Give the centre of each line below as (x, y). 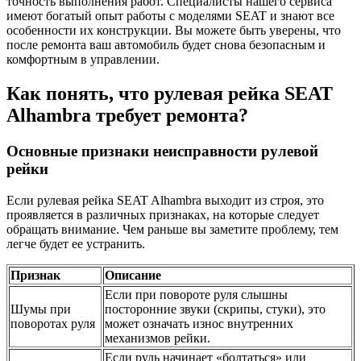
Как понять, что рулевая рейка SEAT (170, 94)
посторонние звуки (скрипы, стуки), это (215, 309)
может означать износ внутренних (199, 323)
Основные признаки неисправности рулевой (162, 151)
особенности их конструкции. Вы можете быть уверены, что (174, 31)
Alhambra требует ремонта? (127, 116)
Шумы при (41, 309)
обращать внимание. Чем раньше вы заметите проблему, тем (172, 229)
